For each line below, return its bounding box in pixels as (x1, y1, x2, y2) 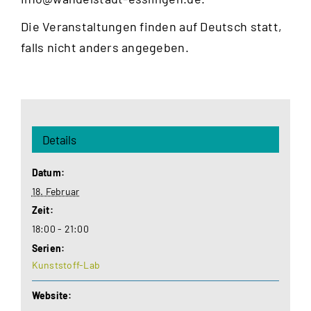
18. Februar (31, 185, 80, 198)
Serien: (31, 242, 65, 255)
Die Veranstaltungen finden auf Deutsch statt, (21, 18, 283, 34)
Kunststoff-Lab (31, 259, 101, 271)
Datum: (31, 167, 65, 179)
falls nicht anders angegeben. (21, 39, 189, 55)
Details (42, 133, 76, 147)
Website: (31, 289, 72, 302)
